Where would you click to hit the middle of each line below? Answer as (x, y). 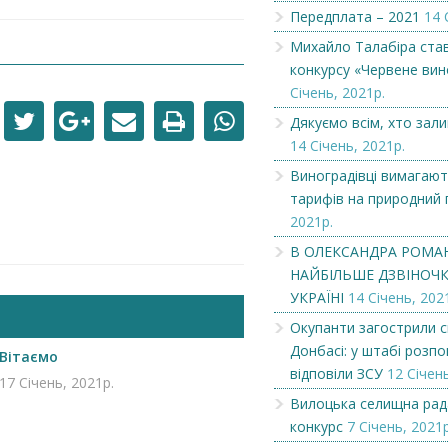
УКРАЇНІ (317, 297)
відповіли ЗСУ (336, 373)
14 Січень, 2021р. (347, 145)
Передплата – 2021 (355, 16)
